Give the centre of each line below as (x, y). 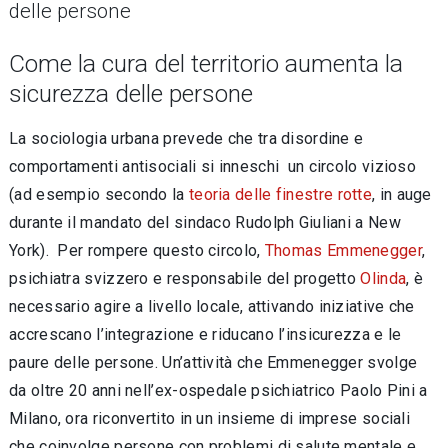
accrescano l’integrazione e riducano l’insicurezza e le (205, 334)
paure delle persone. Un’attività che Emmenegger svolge (213, 362)
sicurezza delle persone (131, 93)
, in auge (402, 194)
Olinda (383, 278)
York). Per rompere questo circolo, (137, 250)
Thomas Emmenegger (343, 250)
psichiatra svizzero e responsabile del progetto (185, 278)
